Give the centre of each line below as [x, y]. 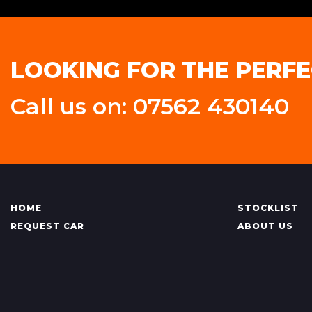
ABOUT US [265, 226]
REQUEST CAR [47, 226]
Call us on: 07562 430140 [150, 107]
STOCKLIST [268, 208]
